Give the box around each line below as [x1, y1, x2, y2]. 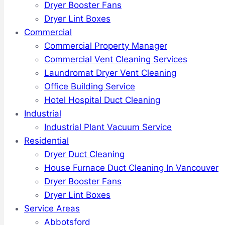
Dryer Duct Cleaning [44, 149, 125, 159]
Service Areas [24, 203, 80, 213]
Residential [24, 136, 69, 146]
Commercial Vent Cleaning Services [44, 54, 187, 64]
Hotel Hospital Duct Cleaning [44, 95, 160, 105]
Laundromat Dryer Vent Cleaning [44, 68, 176, 78]
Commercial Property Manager [44, 41, 167, 51]
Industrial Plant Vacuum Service [44, 122, 172, 132]
